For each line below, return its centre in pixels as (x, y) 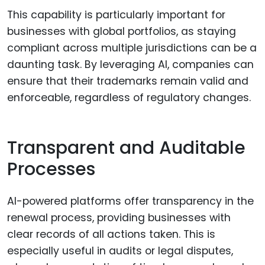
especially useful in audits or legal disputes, (120, 251)
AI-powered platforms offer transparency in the (130, 201)
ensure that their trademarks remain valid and (128, 81)
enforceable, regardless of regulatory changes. (129, 98)
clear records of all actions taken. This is (111, 235)
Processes (51, 169)
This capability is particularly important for (116, 15)
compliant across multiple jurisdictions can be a (132, 48)
